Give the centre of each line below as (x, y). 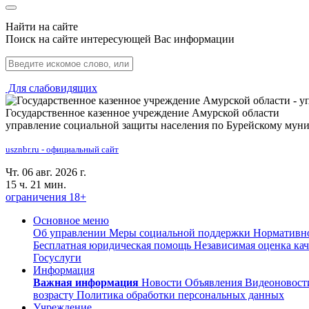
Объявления (215, 282)
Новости (163, 282)
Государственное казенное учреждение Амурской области (142, 113)
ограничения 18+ (46, 197)
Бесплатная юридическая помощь (112, 245)
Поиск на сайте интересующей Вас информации (120, 39)
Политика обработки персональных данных (180, 295)
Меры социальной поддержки (178, 233)
